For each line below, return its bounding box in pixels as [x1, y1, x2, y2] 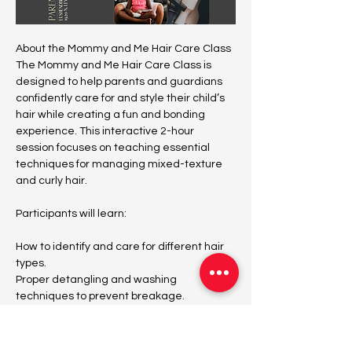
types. [16, 258, 46, 269]
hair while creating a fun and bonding [16, 109, 207, 121]
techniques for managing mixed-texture [16, 159, 225, 170]
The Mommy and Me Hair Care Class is [16, 60, 214, 71]
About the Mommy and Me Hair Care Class [16, 43, 231, 55]
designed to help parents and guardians [16, 76, 225, 88]
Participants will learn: [16, 208, 126, 220]
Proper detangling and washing [16, 274, 179, 286]
